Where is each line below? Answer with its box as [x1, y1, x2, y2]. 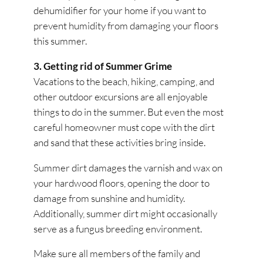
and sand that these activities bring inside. [33, 136, 206, 149]
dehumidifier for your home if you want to [33, 4, 207, 17]
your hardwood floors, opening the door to [33, 176, 210, 189]
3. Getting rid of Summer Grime [33, 59, 173, 72]
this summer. [33, 35, 87, 48]
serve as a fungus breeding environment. [33, 222, 203, 235]
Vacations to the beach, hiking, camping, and [33, 75, 215, 87]
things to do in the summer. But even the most [33, 105, 224, 118]
